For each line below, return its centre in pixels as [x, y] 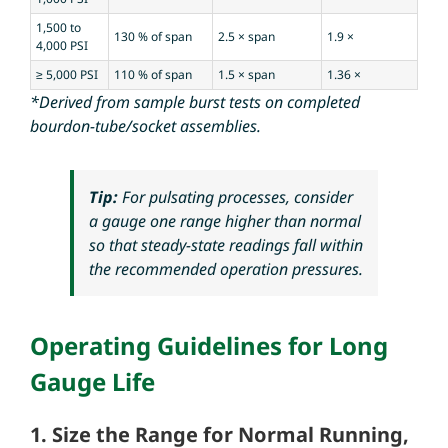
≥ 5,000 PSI [66, 74]
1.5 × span [246, 74]
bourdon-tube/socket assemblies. [145, 125]
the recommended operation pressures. [225, 268]
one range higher [209, 220]
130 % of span [152, 36]
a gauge [119, 220]
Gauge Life [92, 381]
